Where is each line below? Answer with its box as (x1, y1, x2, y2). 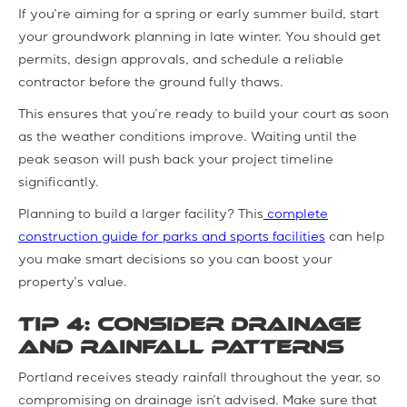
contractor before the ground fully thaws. (18, 76, 283, 90)
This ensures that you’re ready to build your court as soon (18, 108, 389, 122)
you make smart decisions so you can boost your (18, 253, 333, 267)
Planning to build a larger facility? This (18, 208, 263, 222)
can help (325, 231, 384, 244)
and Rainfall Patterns (18, 335, 343, 358)
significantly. (18, 176, 99, 190)
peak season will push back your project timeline (18, 154, 333, 167)
